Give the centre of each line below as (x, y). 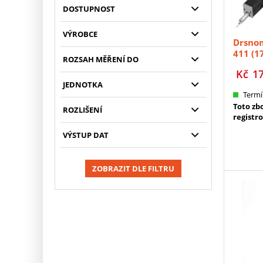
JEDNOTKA (82, 85)
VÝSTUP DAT (85, 135)
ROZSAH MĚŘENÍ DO (100, 59)
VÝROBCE (80, 34)
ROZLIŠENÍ (82, 110)
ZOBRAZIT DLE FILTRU (133, 168)
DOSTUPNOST (89, 9)
